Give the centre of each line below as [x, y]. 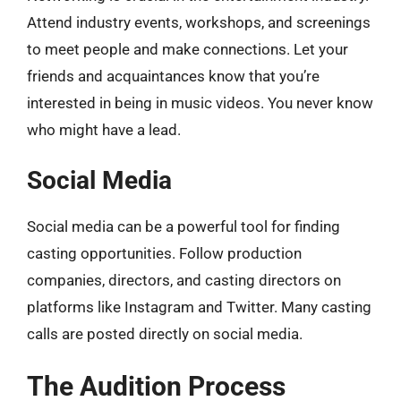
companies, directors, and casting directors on [184, 280]
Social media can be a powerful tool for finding [183, 226]
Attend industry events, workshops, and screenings [199, 22]
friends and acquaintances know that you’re [173, 76]
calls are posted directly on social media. [165, 334]
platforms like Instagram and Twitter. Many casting [199, 307]
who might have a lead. [104, 129]
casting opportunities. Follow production [164, 253]
